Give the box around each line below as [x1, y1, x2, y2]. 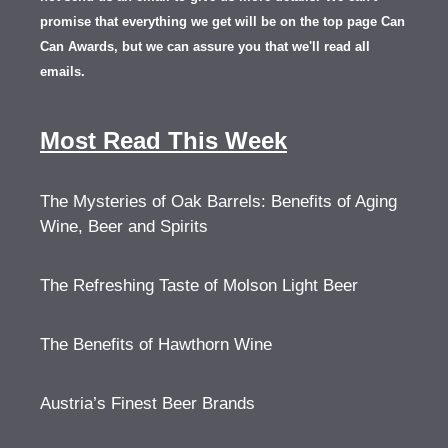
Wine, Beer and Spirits [40, 216, 208, 236]
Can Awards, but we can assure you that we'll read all [40, 38, 370, 54]
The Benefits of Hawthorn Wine [40, 334, 272, 354]
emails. [40, 63, 85, 79]
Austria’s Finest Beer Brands [40, 393, 255, 413]
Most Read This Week [40, 126, 287, 154]
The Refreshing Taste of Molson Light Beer [40, 275, 358, 295]
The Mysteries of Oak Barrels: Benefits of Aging [40, 191, 397, 211]
